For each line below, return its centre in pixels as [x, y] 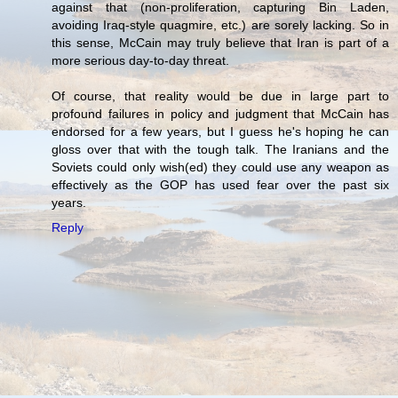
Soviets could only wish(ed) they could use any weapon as [220, 167]
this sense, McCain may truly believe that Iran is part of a [220, 43]
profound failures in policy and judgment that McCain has [220, 114]
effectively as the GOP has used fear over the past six [220, 185]
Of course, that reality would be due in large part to [220, 96]
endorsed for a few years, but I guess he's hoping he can [220, 132]
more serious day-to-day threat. [140, 61]
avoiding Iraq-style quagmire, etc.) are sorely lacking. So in [220, 25]
